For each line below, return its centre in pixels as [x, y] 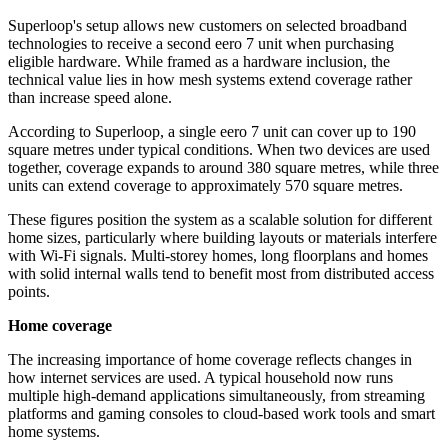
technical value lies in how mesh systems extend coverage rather [210, 80]
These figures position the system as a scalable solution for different [220, 220]
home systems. [54, 432]
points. [29, 292]
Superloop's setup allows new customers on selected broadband [207, 26]
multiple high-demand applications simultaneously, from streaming [216, 396]
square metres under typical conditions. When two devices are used [219, 150]
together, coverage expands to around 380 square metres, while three [223, 168]
